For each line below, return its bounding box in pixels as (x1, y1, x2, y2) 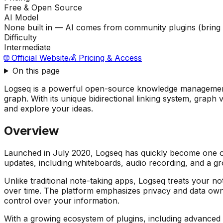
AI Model (4, 12, 38, 22)
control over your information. (4, 195, 119, 206)
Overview (4, 123, 59, 138)
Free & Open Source (4, 2, 82, 12)
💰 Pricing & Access (69, 52, 142, 63)
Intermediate (4, 42, 51, 52)
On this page (12, 65, 60, 76)
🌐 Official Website (4, 52, 69, 63)
